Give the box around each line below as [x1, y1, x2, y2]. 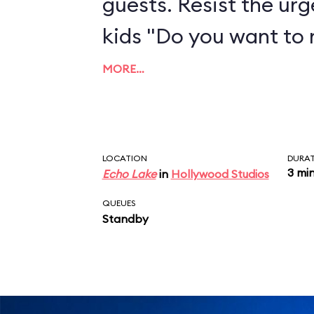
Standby [102, 212, 149, 226]
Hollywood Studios [170, 167, 269, 181]
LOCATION [102, 153, 147, 163]
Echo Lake [102, 167, 156, 181]
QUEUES [102, 198, 135, 208]
